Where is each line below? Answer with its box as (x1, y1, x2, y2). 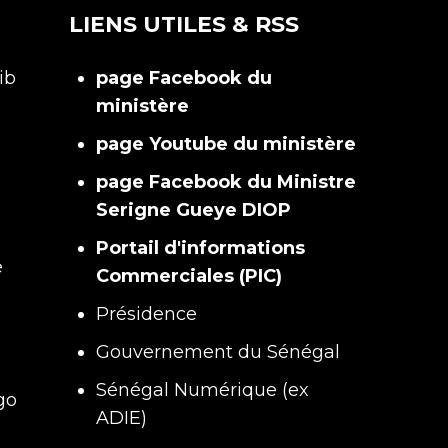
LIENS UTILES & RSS (68, 11, 299, 38)
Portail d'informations (95, 237, 305, 259)
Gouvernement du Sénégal (95, 341, 340, 363)
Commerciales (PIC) (95, 265, 282, 287)
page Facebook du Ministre (95, 171, 356, 193)
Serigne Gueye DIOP (95, 199, 291, 221)
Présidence (95, 303, 197, 325)
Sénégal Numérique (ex (95, 379, 309, 401)
